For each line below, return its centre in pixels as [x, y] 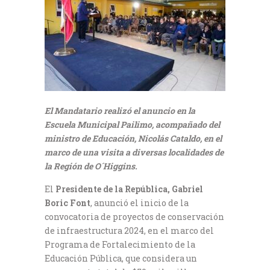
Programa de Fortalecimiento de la [120, 244]
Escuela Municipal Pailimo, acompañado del [132, 124]
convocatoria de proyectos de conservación [134, 216]
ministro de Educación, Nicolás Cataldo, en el [133, 138]
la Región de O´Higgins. [91, 166]
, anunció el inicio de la [140, 202]
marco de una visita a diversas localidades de [134, 152]
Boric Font [67, 202]
